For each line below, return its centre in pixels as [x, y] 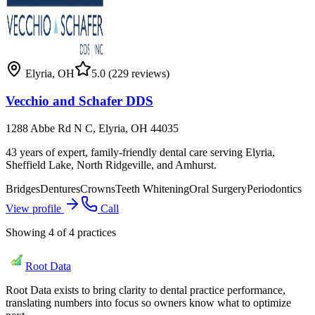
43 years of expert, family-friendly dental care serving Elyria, [140, 152]
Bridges [23, 188]
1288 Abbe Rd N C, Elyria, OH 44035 [92, 128]
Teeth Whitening [152, 188]
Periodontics [274, 188]
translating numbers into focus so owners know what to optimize [148, 302]
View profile [35, 208]
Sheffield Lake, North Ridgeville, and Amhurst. [111, 165]
